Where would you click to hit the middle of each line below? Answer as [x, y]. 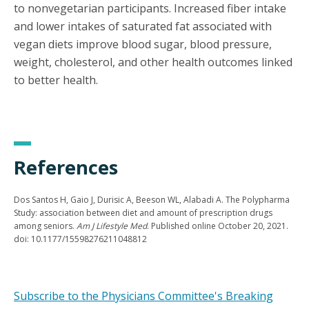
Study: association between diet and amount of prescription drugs [143, 213]
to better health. [56, 80]
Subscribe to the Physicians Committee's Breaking [143, 296]
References [66, 167]
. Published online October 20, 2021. [218, 226]
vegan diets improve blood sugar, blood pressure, [143, 44]
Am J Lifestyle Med [112, 226]
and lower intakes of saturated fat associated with [143, 27]
